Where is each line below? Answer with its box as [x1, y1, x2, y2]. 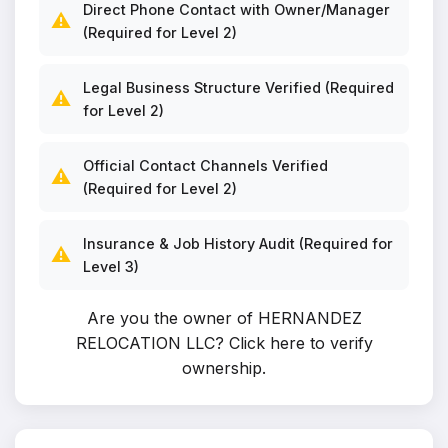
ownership [182, 358, 262, 378]
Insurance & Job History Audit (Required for [83, 235, 393, 252]
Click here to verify [228, 333, 373, 353]
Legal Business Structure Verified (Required [83, 79, 394, 96]
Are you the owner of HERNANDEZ [86, 308, 362, 328]
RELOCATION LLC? [75, 333, 229, 353]
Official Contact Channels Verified [83, 157, 328, 174]
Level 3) [83, 258, 139, 275]
